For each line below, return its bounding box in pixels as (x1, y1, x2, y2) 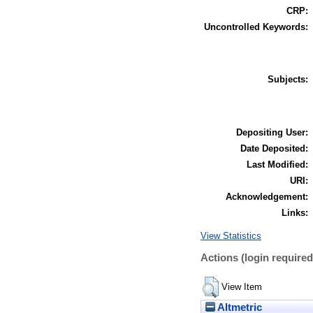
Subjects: (268, 73, 308, 85)
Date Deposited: (240, 143, 308, 154)
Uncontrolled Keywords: (204, 21, 308, 32)
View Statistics (201, 230, 261, 241)
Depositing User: (236, 126, 308, 138)
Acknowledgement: (226, 191, 308, 202)
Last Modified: (247, 159, 308, 170)
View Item (221, 282, 262, 293)
